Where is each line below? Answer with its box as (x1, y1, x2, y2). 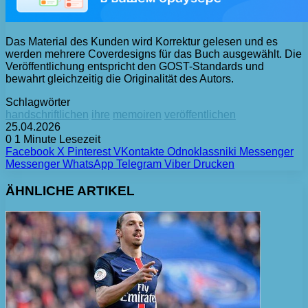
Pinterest (67, 145, 111, 157)
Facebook (5, 145, 54, 157)
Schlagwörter (5, 96, 70, 108)
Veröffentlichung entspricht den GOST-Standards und (5, 60, 264, 72)
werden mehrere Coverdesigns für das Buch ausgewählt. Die (5, 47, 302, 60)
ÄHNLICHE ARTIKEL (5, 183, 135, 198)
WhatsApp (63, 157, 113, 170)
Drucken (193, 157, 234, 170)
